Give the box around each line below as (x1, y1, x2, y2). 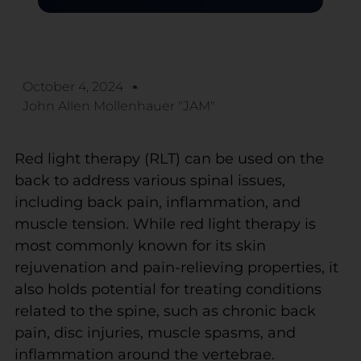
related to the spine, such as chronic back (14, 301, 316, 320)
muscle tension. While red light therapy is (14, 214, 316, 233)
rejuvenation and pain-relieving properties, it (14, 258, 338, 276)
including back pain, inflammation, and (14, 193, 301, 211)
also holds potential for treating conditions (14, 280, 322, 298)
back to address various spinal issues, (14, 171, 285, 189)
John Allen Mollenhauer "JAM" (22, 98, 215, 114)
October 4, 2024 (22, 78, 123, 94)
